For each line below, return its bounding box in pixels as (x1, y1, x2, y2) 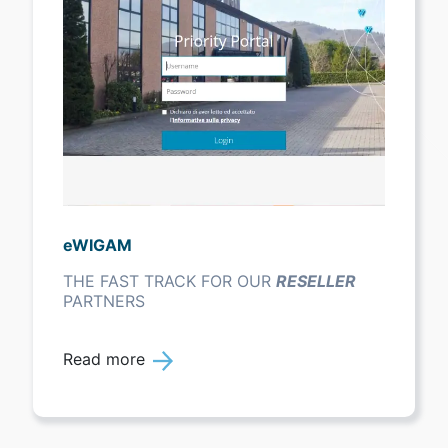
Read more (62, 349, 145, 370)
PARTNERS (62, 291, 145, 312)
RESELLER (275, 271, 356, 292)
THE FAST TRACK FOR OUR (62, 271, 276, 292)
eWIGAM (62, 235, 132, 256)
